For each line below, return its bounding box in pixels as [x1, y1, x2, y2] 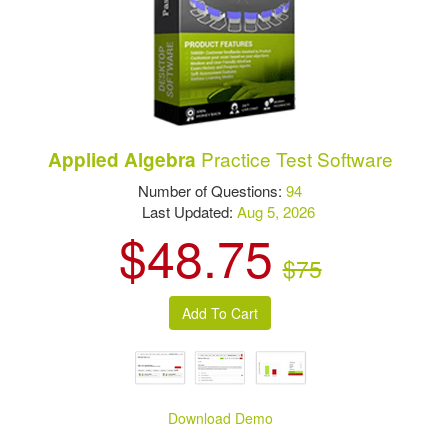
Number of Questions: [138, 179, 287, 201]
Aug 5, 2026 [236, 200, 315, 222]
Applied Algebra [47, 145, 196, 173]
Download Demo [168, 408, 274, 429]
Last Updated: [125, 200, 237, 222]
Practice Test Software [195, 144, 393, 172]
